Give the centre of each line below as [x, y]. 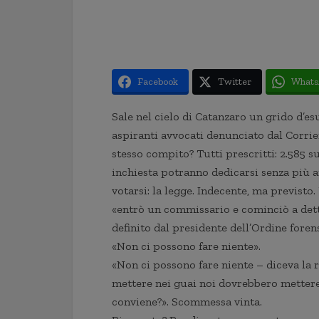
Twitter [235, 82]
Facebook [158, 82]
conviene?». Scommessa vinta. [187, 302]
